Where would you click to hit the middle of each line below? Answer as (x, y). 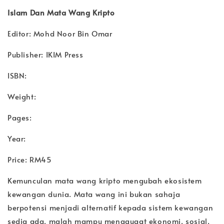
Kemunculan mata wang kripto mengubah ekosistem (105, 180)
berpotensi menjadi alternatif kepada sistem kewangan (110, 207)
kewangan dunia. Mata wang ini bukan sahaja (94, 194)
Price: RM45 (30, 159)
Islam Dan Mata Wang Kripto (61, 12)
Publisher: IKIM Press (45, 54)
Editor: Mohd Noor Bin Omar (60, 33)
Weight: (22, 96)
